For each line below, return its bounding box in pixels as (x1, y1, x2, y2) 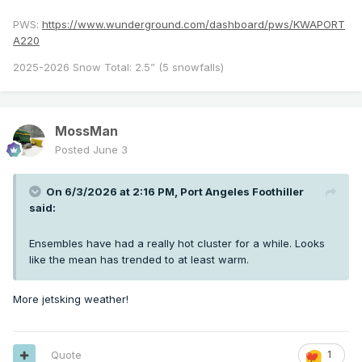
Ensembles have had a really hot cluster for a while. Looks (29, 237, 325, 250)
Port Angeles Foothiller (180, 185, 304, 199)
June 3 (93, 143, 128, 157)
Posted (55, 143, 93, 157)
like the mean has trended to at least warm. (29, 253, 249, 267)
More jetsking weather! (13, 293, 132, 306)
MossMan (55, 123, 118, 140)
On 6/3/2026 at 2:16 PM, (46, 185, 180, 199)
